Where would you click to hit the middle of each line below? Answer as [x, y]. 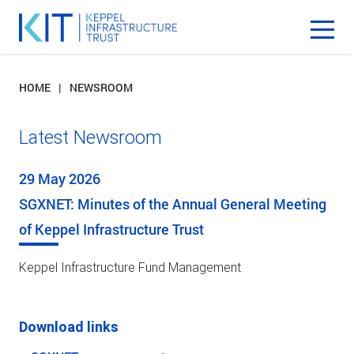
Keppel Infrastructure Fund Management [130, 267]
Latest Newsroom [90, 137]
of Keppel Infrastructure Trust [111, 229]
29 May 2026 [60, 178]
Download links [69, 326]
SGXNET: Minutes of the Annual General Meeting [173, 203]
